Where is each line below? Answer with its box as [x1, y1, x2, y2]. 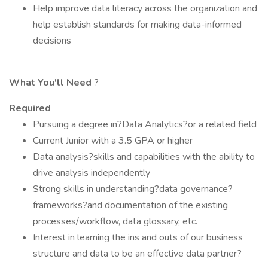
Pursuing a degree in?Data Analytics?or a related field [33, 118, 257, 131]
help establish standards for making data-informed [33, 18, 242, 31]
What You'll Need [9, 76, 94, 89]
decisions [33, 34, 71, 47]
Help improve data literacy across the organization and [33, 2, 257, 15]
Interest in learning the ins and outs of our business [33, 231, 243, 244]
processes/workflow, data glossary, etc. [33, 215, 197, 228]
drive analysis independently [33, 166, 150, 179]
